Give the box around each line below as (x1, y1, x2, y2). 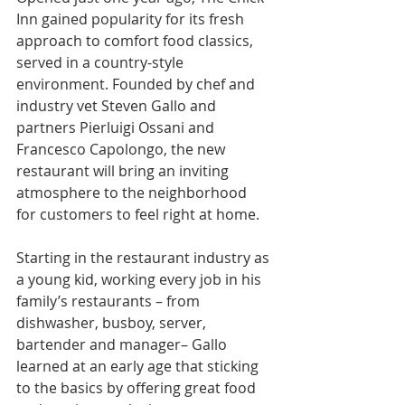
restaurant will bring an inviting (16, 160, 232, 181)
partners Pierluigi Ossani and (16, 117, 218, 137)
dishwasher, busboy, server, (16, 312, 210, 333)
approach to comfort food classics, (16, 30, 257, 51)
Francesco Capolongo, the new (16, 138, 229, 159)
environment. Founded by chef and (16, 73, 259, 94)
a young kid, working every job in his (16, 268, 265, 289)
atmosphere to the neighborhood (16, 182, 250, 202)
